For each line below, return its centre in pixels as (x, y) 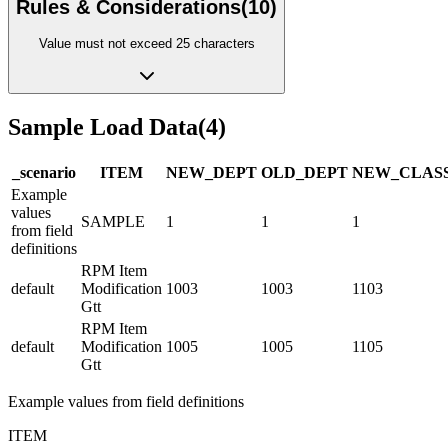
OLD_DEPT (304, 172)
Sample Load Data (103, 126)
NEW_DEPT (211, 172)
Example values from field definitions (126, 401)
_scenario (44, 172)
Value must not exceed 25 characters (146, 43)
